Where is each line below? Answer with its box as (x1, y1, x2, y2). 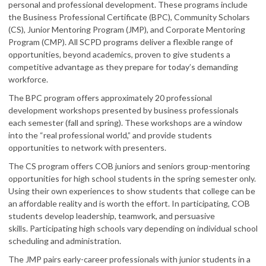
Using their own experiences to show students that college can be (8, 186, 255, 196)
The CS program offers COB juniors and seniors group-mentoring (8, 161, 250, 171)
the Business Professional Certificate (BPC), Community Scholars (8, 12, 250, 22)
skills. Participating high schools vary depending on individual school (8, 223, 258, 233)
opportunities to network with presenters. (8, 142, 168, 153)
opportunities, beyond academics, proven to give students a (8, 49, 230, 59)
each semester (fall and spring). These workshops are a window (8, 118, 242, 128)
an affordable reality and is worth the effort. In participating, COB (8, 198, 250, 208)
